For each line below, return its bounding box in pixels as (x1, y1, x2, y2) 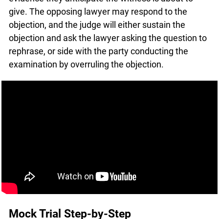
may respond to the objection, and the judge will (8, 17, 193, 27)
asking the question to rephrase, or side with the (8, 43, 194, 54)
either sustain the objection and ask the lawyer (8, 30, 189, 41)
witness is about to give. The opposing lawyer (8, 3, 185, 14)
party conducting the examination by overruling (8, 56, 191, 67)
